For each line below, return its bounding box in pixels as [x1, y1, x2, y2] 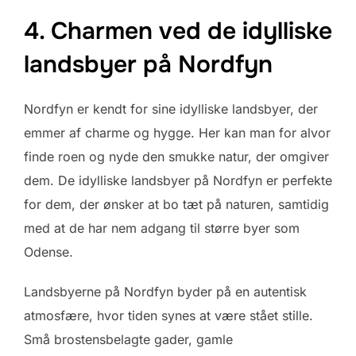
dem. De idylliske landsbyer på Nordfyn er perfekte [24, 172, 332, 188]
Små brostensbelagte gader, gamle [24, 331, 233, 347]
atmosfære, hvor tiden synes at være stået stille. [24, 307, 313, 323]
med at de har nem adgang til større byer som [24, 219, 300, 236]
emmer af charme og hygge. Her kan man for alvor [24, 124, 331, 141]
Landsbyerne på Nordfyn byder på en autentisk [24, 283, 307, 300]
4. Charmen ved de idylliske [24, 15, 332, 46]
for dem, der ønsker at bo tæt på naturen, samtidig [24, 195, 329, 212]
